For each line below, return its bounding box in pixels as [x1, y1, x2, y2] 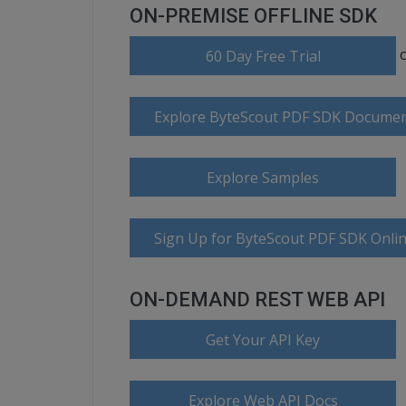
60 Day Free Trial [205, 46, 321, 66]
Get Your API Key [206, 330, 321, 350]
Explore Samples [207, 168, 320, 188]
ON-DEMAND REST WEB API [130, 288, 385, 311]
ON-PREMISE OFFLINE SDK [130, 5, 377, 27]
